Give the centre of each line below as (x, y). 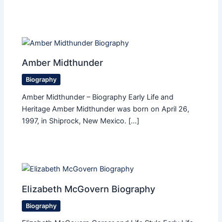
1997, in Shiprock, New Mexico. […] (81, 121)
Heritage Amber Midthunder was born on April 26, (106, 109)
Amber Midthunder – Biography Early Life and (98, 97)
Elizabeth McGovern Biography (89, 189)
